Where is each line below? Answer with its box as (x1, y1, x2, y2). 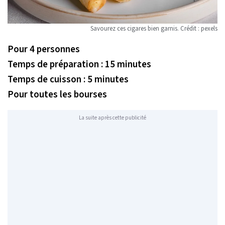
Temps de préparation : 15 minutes (8, 57, 151, 72)
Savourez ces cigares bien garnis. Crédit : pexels (90, 24, 217, 34)
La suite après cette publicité (79, 114, 146, 122)
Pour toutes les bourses (8, 87, 107, 102)
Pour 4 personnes (8, 42, 80, 57)
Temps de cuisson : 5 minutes (8, 72, 129, 87)
